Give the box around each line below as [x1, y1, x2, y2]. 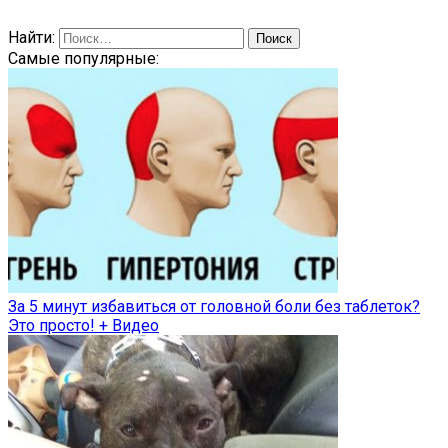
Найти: [8, 28, 55, 48]
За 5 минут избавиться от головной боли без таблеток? [8, 297, 420, 317]
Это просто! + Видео [8, 316, 159, 336]
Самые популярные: [8, 49, 159, 69]
